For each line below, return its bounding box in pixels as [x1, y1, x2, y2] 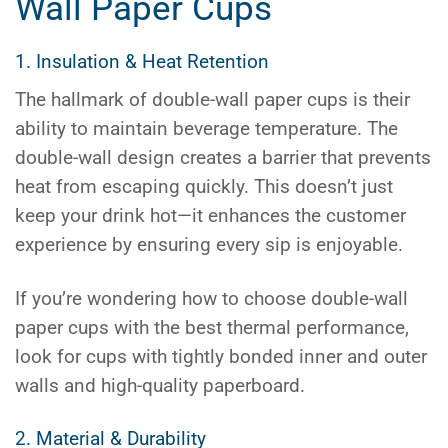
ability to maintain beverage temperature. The [15, 118, 398, 141]
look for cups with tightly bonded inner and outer [15, 345, 427, 368]
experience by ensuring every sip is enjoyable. [15, 234, 403, 257]
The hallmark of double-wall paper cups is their [15, 89, 410, 112]
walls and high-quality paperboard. [15, 374, 305, 397]
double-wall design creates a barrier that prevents [15, 147, 431, 170]
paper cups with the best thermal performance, [15, 316, 409, 339]
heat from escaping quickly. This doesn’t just [15, 176, 393, 199]
